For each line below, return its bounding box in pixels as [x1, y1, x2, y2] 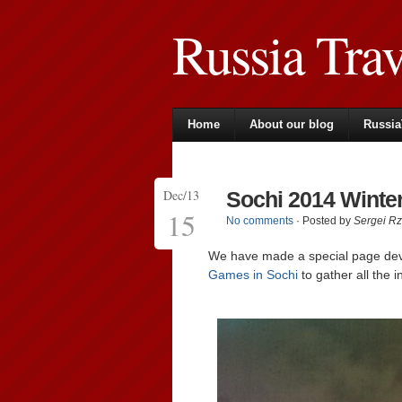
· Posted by [293, 214, 354, 227]
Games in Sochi [208, 267, 298, 282]
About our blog [249, 118, 334, 131]
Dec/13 [163, 187, 199, 204]
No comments [226, 214, 293, 227]
